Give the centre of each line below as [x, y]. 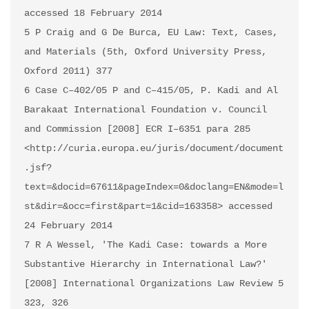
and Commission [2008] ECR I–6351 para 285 [137, 129]
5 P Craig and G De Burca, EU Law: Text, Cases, [151, 33]
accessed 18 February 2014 [93, 13]
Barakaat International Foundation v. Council [146, 110]
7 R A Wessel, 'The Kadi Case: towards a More [146, 245]
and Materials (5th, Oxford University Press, [146, 52]
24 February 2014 [68, 226]
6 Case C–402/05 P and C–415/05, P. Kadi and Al [151, 91]
